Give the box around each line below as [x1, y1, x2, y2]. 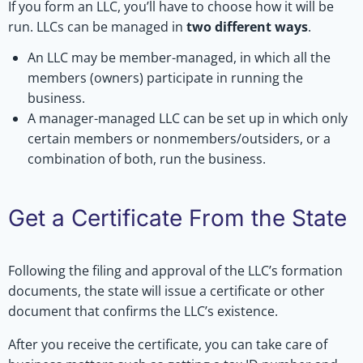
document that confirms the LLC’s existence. [8, 301, 278, 320]
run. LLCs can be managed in [8, 17, 186, 36]
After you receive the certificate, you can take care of [8, 335, 327, 353]
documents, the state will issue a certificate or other [8, 281, 325, 300]
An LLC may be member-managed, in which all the [28, 48, 331, 66]
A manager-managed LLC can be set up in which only [28, 109, 348, 127]
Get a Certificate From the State [8, 203, 347, 232]
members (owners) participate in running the [28, 68, 303, 87]
